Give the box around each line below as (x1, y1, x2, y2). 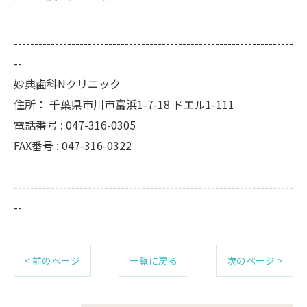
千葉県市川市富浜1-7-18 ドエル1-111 (49, 96, 234, 112)
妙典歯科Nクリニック (14, 75, 121, 92)
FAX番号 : (14, 137, 62, 153)
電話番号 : (14, 116, 66, 133)
